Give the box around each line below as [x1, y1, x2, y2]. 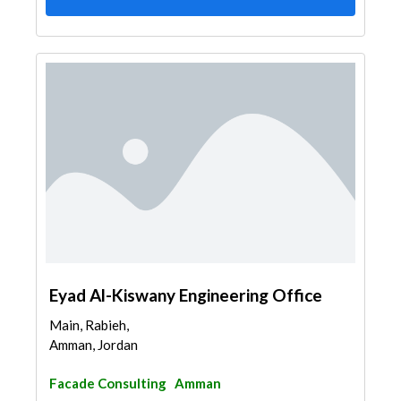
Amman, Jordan [49, 337, 138, 353]
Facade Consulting [49, 375, 166, 391]
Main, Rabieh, [49, 317, 129, 333]
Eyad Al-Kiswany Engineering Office [49, 285, 322, 305]
